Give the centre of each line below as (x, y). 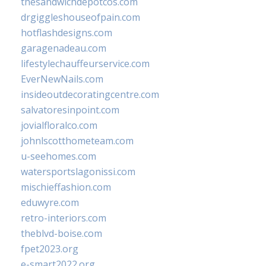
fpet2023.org (50, 249)
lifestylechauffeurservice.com (85, 64)
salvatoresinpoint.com (70, 110)
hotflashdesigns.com (66, 33)
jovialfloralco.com (59, 125)
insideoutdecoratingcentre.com (90, 94)
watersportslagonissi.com (78, 172)
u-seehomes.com (58, 156)
